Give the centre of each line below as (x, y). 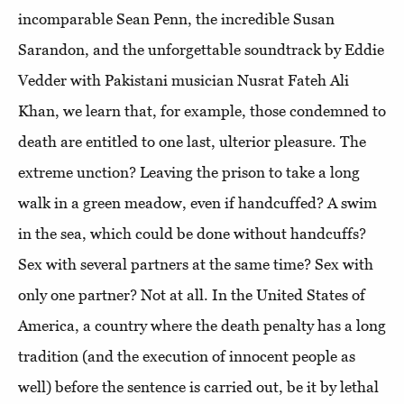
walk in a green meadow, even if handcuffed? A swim (197, 202)
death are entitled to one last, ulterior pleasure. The (192, 141)
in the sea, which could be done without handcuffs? (192, 233)
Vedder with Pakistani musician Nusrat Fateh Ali (184, 80)
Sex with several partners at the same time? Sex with (196, 264)
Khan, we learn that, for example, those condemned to (202, 110)
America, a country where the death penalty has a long (202, 325)
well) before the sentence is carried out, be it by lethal (198, 386)
